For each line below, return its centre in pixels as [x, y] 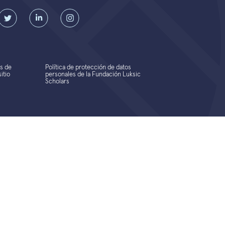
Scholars [57, 82]
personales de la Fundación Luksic [93, 75]
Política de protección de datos [88, 68]
